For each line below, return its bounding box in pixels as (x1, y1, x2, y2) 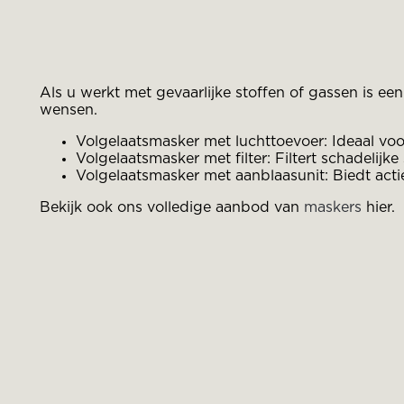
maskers (304, 199, 362, 215)
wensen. (40, 102, 102, 117)
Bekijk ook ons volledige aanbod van (40, 199, 304, 215)
